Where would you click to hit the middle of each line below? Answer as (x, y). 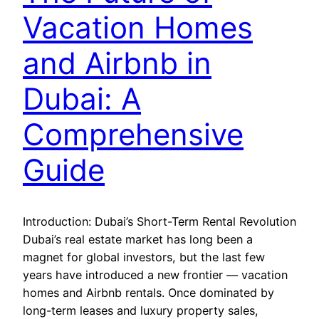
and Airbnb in (117, 63)
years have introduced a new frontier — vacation (155, 274)
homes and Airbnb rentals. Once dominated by (148, 292)
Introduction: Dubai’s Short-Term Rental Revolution (159, 221)
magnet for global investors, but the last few (144, 257)
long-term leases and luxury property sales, (141, 310)
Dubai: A (82, 98)
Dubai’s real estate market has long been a (138, 239)
